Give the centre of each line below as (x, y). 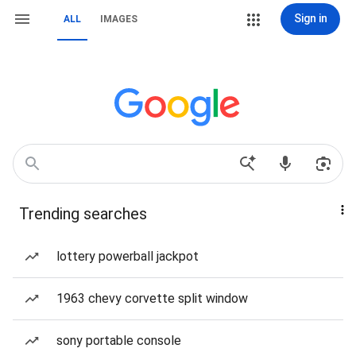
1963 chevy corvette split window (152, 298)
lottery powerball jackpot (128, 256)
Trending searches (83, 214)
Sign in (310, 18)
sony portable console (119, 341)
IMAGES (119, 19)
